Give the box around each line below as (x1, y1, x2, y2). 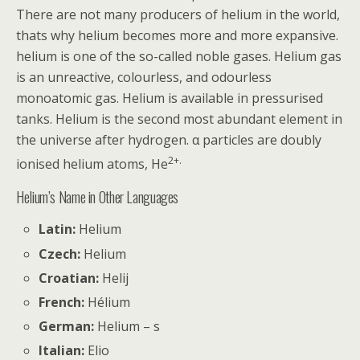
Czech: (39, 244, 81, 263)
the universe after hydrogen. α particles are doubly (16, 131, 321, 149)
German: (39, 317, 95, 336)
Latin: (39, 220, 76, 239)
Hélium (84, 292, 131, 311)
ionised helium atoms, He (16, 155, 168, 174)
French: (39, 292, 85, 311)
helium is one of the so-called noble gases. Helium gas (16, 47, 342, 65)
